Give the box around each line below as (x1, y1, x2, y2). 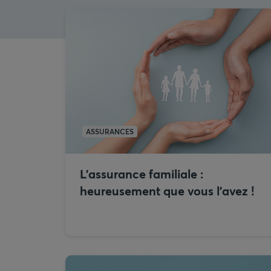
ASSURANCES (86, 126, 134, 136)
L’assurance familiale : (80, 166, 203, 182)
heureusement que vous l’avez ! (80, 183, 255, 199)
